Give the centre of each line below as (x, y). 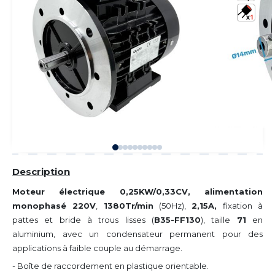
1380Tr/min (128, 205)
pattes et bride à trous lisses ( (83, 219)
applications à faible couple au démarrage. (97, 248)
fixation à (240, 205)
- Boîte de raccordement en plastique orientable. (110, 265)
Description (41, 171)
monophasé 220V (54, 205)
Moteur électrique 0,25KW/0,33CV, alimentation (137, 191)
